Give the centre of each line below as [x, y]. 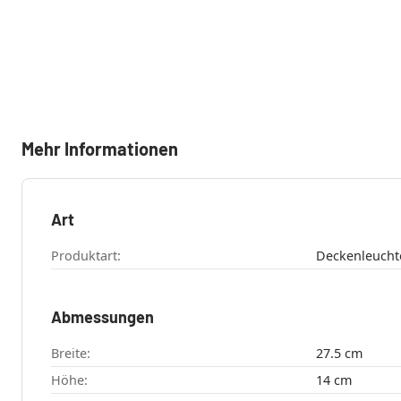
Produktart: [86, 255]
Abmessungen [102, 316]
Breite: [71, 353]
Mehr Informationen [100, 148]
